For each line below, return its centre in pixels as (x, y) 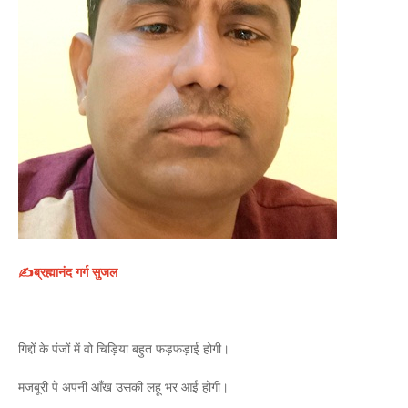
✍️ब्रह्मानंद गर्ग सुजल (70, 272)
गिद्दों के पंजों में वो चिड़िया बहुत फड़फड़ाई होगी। (126, 348)
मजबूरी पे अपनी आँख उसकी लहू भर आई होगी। (125, 387)
